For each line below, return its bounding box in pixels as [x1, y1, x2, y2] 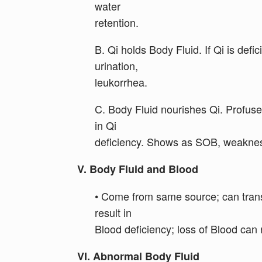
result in [95, 205, 132, 220]
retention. [95, 15, 139, 30]
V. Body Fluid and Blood [77, 161, 198, 177]
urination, [95, 58, 138, 73]
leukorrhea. [95, 74, 147, 89]
